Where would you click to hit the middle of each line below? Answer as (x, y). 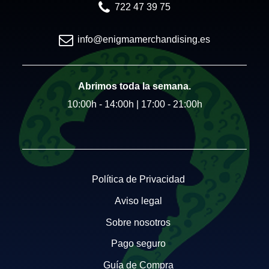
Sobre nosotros (138, 222)
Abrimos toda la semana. (134, 86)
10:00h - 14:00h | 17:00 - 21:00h (134, 104)
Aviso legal (138, 201)
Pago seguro (138, 244)
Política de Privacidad (138, 180)
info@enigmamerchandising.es (144, 39)
